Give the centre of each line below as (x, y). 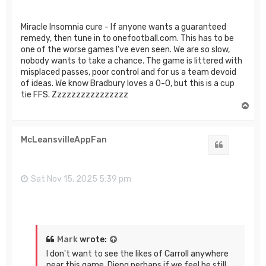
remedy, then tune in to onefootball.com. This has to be (127, 39)
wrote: (93, 239)
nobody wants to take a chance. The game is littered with (132, 61)
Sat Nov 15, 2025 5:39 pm (81, 179)
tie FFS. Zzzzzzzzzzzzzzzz (75, 95)
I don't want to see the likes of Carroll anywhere (137, 254)
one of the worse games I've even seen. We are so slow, (125, 50)
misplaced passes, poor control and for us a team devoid (129, 72)
